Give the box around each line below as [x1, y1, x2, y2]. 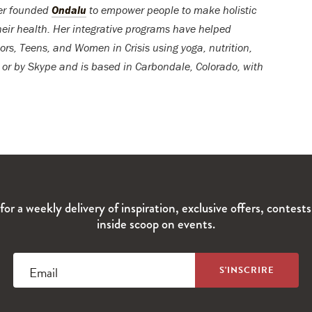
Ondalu [52, 3, 86, 17]
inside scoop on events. [97, 214, 215, 234]
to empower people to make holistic [86, 3, 257, 17]
